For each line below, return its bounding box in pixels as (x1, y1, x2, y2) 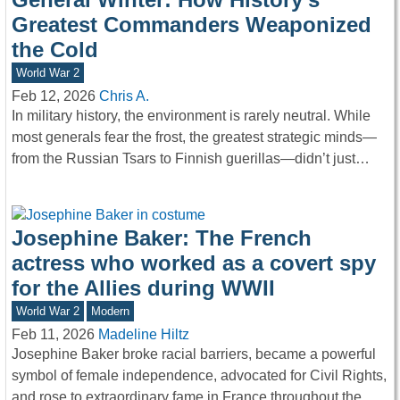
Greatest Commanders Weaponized (12, 12, 371, 37)
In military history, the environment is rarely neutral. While (12, 107, 371, 123)
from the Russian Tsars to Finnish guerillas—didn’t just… (12, 150, 370, 166)
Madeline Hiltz (98, 327, 189, 343)
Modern (91, 304, 130, 319)
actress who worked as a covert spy (12, 251, 376, 276)
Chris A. (99, 87, 149, 104)
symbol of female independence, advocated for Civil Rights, (12, 368, 387, 384)
